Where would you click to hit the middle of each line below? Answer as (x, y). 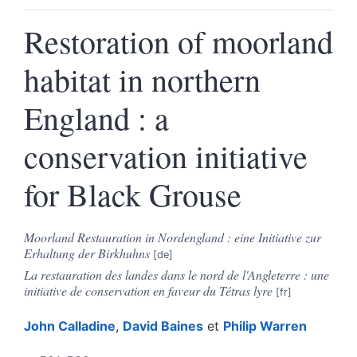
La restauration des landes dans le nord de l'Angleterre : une (177, 274)
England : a (96, 117)
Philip (241, 326)
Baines (182, 326)
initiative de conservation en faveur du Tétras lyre (148, 290)
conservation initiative (166, 155)
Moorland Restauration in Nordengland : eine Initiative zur (173, 237)
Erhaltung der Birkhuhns (87, 253)
